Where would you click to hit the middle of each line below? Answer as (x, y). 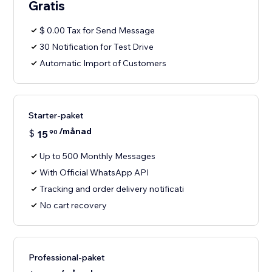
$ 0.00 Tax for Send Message (97, 31)
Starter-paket (56, 116)
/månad (76, 131)
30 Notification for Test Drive (97, 47)
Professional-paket (67, 258)
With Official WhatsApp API (94, 173)
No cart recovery (73, 206)
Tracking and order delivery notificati (112, 189)
